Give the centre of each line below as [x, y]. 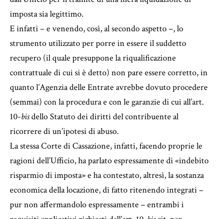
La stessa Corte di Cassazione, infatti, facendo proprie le [106, 146]
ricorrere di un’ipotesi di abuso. [64, 131]
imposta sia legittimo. [47, 14]
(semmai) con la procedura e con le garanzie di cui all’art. [107, 102]
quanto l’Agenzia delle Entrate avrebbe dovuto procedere [109, 87]
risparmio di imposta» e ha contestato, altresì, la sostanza [107, 175]
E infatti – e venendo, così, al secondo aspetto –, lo [97, 28]
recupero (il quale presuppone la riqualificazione [93, 58]
